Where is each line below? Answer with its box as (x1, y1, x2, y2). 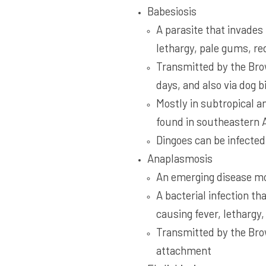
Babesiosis (147, 4, 197, 18)
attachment (156, 243, 212, 258)
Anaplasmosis (147, 151, 213, 166)
